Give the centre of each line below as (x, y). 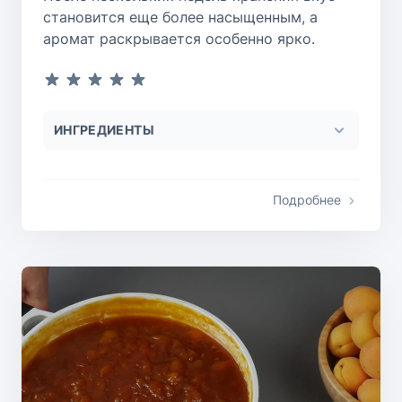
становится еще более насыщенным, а (180, 17)
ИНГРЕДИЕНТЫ (104, 129)
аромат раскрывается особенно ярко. (179, 38)
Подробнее (307, 199)
